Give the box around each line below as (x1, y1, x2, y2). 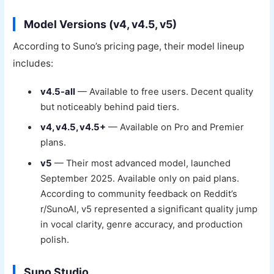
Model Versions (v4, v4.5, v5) (24, 17, 177, 31)
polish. (40, 234, 70, 245)
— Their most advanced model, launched (52, 157, 231, 169)
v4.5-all (40, 86, 76, 98)
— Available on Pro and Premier (106, 122, 245, 133)
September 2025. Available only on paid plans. (40, 172, 240, 184)
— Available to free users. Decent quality (75, 86, 254, 98)
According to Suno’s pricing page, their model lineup (13, 40, 245, 52)
